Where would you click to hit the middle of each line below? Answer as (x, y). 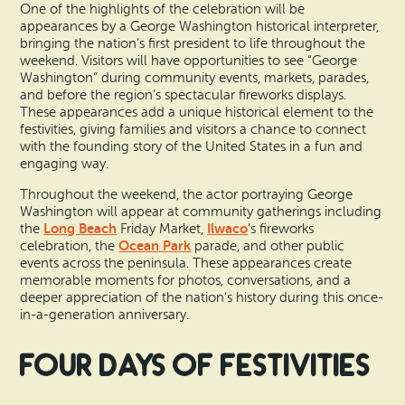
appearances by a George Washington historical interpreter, (200, 26)
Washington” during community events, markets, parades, (195, 78)
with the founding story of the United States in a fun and (192, 146)
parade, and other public (268, 246)
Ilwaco (228, 228)
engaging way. (65, 164)
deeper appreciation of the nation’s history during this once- (202, 297)
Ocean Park (155, 245)
